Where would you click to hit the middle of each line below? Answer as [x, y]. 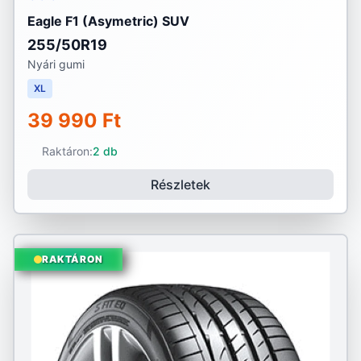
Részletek [180, 185]
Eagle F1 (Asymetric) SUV [108, 21]
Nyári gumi [56, 64]
